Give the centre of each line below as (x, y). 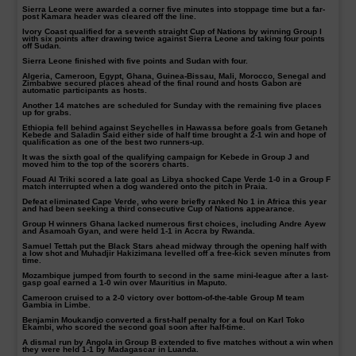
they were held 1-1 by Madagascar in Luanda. (111, 349)
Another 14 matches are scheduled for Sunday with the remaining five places (172, 105)
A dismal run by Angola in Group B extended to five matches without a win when (178, 342)
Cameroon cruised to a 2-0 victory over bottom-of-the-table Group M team (164, 298)
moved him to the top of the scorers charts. (106, 164)
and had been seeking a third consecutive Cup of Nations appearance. (159, 209)
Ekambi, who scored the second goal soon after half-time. (134, 327)
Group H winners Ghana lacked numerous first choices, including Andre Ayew (174, 224)
